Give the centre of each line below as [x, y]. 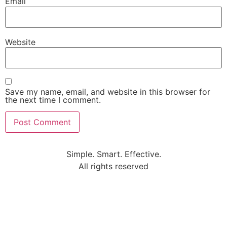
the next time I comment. [53, 100]
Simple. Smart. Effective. [113, 154]
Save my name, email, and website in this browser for [108, 92]
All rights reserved [113, 166]
